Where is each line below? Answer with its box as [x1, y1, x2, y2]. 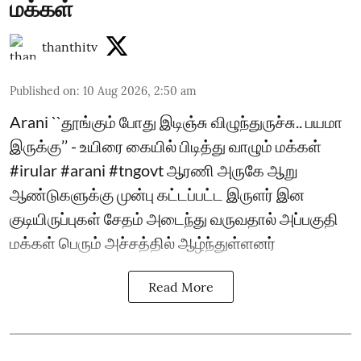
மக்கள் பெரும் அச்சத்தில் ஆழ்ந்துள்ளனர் [10, 232, 276, 252]
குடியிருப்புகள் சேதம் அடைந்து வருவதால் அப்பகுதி [10, 208, 338, 228]
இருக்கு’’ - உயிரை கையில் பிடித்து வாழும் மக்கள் [10, 135, 322, 156]
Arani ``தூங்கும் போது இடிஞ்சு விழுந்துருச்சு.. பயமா [10, 111, 342, 131]
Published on [10, 83, 77, 98]
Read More [147, 278, 214, 295]
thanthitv [42, 38, 98, 55]
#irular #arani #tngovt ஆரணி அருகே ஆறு [10, 160, 298, 180]
